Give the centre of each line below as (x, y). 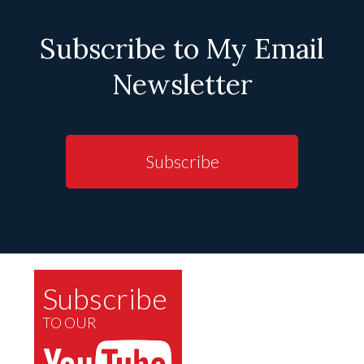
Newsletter (182, 84)
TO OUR (70, 323)
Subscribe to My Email (182, 49)
